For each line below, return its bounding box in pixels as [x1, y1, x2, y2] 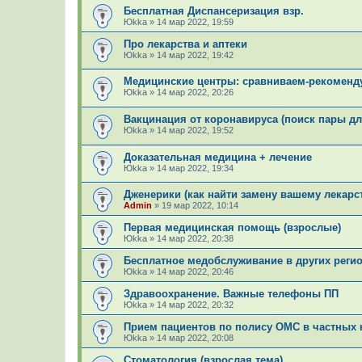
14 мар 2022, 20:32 [157, 300, 234, 310]
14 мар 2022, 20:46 [157, 267, 234, 277]
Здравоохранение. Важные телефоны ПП [124, 288, 339, 301]
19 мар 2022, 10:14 [162, 200, 238, 211]
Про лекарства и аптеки [124, 37, 247, 50]
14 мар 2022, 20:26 [157, 87, 234, 98]
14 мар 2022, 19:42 [157, 49, 234, 60]
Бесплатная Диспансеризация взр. [124, 4, 304, 17]
